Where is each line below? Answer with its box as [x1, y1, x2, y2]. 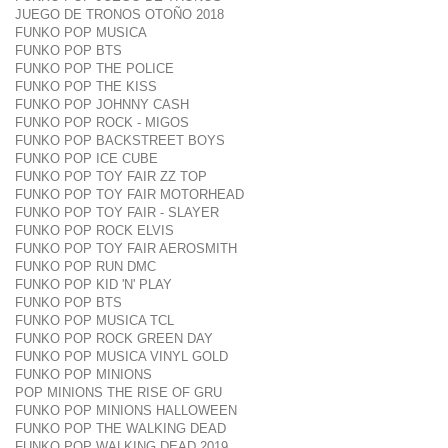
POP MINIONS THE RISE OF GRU [15, 385, 222, 400]
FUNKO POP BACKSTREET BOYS [15, 133, 225, 148]
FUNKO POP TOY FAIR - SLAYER [15, 205, 219, 220]
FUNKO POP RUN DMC [15, 259, 156, 274]
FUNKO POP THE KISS [15, 79, 157, 94]
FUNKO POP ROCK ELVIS [15, 223, 174, 238]
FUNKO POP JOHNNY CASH [15, 97, 189, 112]
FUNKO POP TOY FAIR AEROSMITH [15, 241, 237, 256]
